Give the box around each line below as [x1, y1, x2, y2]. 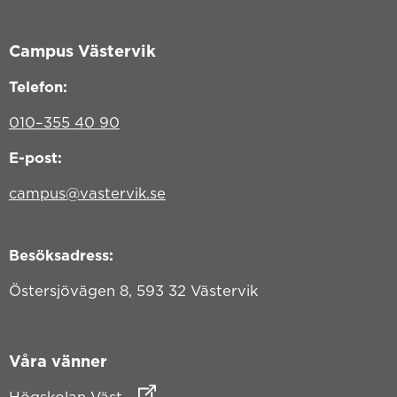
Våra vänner [8, 351, 107, 371]
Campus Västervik [8, 40, 156, 60]
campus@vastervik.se [8, 183, 166, 202]
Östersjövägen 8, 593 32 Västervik [8, 281, 258, 300]
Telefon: [8, 77, 67, 96]
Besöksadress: [8, 245, 113, 264]
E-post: [8, 148, 62, 167]
